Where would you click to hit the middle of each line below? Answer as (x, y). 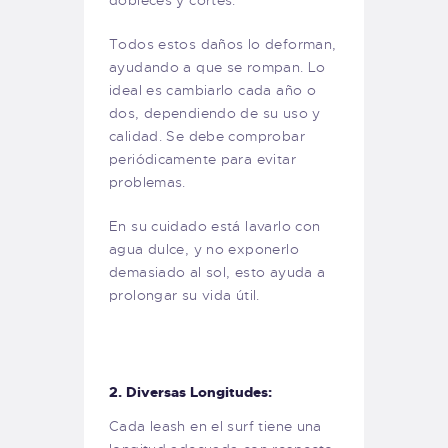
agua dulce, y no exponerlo (204, 248)
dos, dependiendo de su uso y (215, 112)
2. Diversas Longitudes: (190, 392)
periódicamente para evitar (202, 158)
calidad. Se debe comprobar (207, 135)
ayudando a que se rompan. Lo (217, 66)
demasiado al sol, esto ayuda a (217, 271)
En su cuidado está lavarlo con (215, 225)
